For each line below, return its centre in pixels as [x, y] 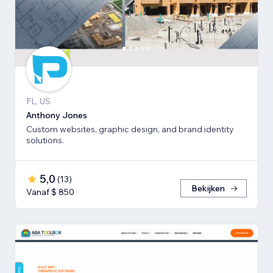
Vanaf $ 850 [50, 192]
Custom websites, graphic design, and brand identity [130, 129]
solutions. [45, 140]
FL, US [38, 101]
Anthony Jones [57, 115]
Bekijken [208, 188]
